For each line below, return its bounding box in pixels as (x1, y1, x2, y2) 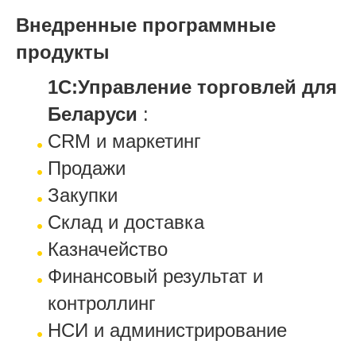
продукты (16, 41, 110, 63)
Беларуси (48, 103, 137, 125)
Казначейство (48, 238, 168, 260)
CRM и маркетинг (48, 130, 201, 152)
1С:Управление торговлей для (48, 75, 337, 98)
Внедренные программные (16, 14, 276, 36)
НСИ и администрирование (48, 319, 287, 341)
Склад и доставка (48, 211, 204, 233)
